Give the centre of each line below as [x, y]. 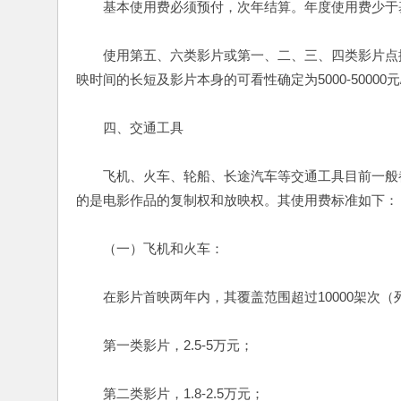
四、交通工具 [130, 128]
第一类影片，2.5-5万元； [165, 345]
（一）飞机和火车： [150, 248]
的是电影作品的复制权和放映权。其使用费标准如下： [237, 200]
